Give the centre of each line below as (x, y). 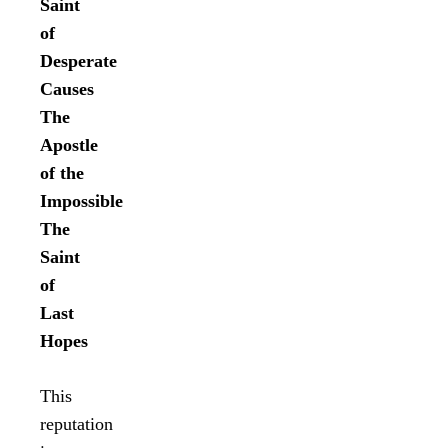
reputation (76, 423)
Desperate (78, 60)
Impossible (81, 200)
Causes (67, 88)
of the (62, 172)
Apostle (69, 144)
